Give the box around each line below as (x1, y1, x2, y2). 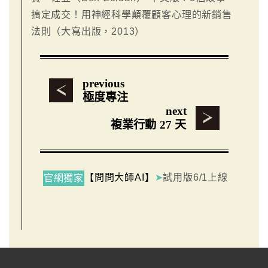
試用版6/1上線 (163, 172, 228, 182)
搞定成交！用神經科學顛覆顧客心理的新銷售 (31, 9, 232, 20)
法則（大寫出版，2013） (31, 26, 145, 36)
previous (82, 77, 124, 90)
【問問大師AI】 (84, 172, 155, 182)
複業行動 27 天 (110, 118, 187, 131)
